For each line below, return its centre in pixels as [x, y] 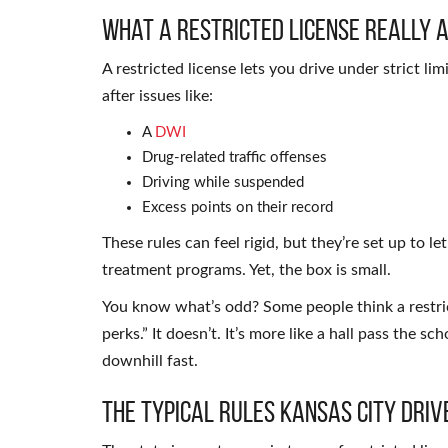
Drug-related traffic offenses [234, 157]
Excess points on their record [237, 207]
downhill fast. [150, 360]
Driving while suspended [223, 182]
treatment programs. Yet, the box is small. [246, 269]
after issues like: [157, 95]
